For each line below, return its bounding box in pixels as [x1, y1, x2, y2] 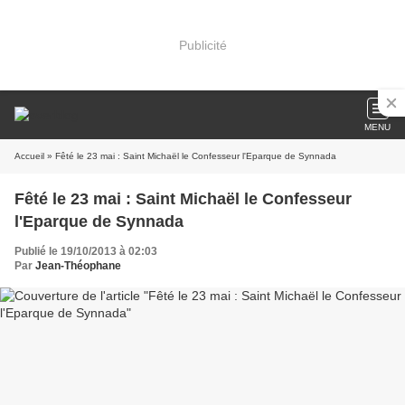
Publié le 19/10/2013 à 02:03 [14, 245, 157, 258]
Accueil [14, 151, 44, 161]
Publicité [178, 37, 227, 52]
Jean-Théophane [35, 259, 121, 272]
